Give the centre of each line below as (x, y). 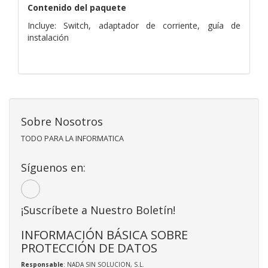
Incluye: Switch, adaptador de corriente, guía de (134, 25)
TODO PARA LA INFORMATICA (72, 138)
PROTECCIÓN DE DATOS (89, 247)
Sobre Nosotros (62, 121)
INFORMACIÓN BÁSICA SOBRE (104, 234)
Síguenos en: (53, 167)
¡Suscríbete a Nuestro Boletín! (98, 210)
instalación (48, 37)
